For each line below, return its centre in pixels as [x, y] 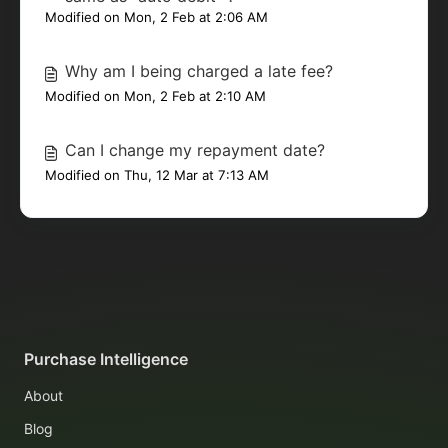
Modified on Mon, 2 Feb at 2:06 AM [156, 17]
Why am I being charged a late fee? [199, 71]
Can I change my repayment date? [195, 150]
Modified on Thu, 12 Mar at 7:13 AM [157, 175]
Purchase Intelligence [106, 359]
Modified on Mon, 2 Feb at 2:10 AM [155, 96]
